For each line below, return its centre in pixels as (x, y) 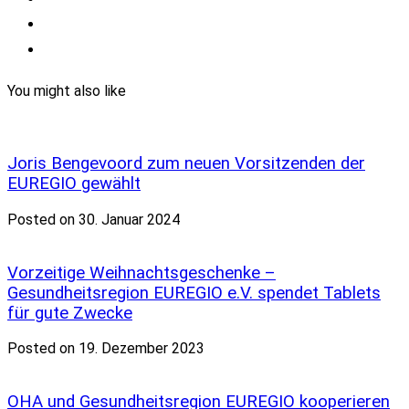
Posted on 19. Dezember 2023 (106, 349)
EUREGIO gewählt (74, 184)
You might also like (67, 91)
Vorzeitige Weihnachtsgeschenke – (142, 273)
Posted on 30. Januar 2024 (94, 220)
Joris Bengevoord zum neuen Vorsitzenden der (186, 164)
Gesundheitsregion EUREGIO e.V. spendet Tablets (194, 293)
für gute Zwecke (70, 313)
